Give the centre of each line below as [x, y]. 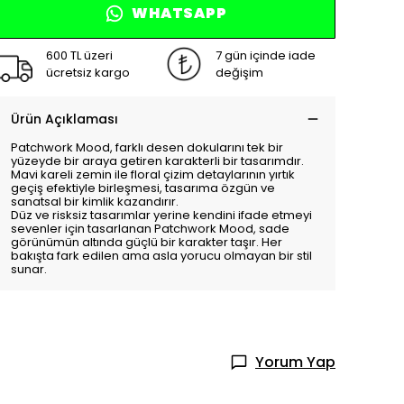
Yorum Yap [295, 363]
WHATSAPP [179, 13]
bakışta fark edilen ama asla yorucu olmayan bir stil [161, 255]
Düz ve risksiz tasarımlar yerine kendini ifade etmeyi [161, 215]
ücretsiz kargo [88, 72]
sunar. [29, 269]
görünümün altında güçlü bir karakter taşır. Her [147, 242]
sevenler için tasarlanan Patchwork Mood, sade [150, 228]
